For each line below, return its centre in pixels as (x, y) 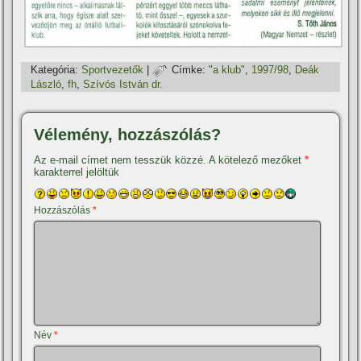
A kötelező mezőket (257, 160)
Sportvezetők (113, 70)
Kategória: (55, 70)
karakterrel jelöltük (77, 172)
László (46, 84)
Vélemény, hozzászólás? (128, 134)
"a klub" (227, 70)
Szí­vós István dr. (123, 84)
